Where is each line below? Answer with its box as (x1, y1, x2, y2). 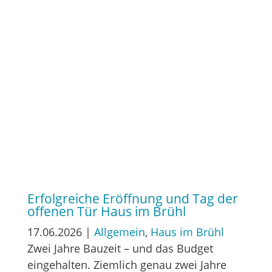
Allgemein (93, 224, 145, 239)
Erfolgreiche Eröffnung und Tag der (27, 189, 238, 207)
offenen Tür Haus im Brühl (27, 202, 186, 220)
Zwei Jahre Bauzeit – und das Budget (27, 240, 213, 256)
